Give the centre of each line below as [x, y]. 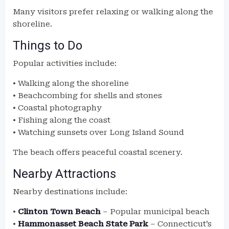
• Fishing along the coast [62, 120]
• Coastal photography [57, 108]
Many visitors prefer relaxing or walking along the [113, 12]
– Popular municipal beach [155, 212]
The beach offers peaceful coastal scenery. [98, 152]
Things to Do [48, 45]
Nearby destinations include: [70, 192]
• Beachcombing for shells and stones [87, 96]
